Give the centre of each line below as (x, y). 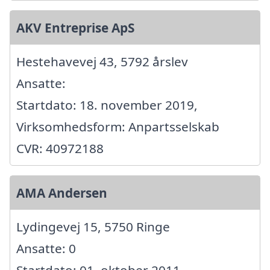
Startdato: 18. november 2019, (107, 105)
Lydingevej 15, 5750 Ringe (93, 227)
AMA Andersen (62, 193)
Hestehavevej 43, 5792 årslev (102, 62)
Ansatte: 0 (46, 249)
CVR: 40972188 (60, 149)
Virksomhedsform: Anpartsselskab (118, 127)
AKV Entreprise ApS (75, 28)
